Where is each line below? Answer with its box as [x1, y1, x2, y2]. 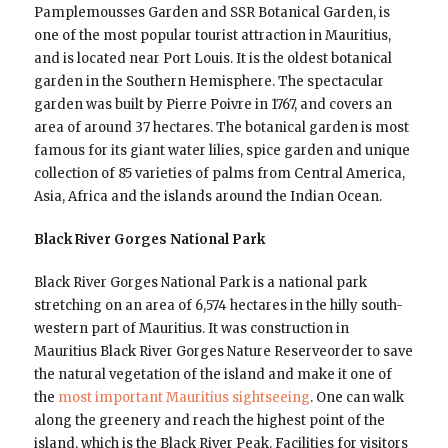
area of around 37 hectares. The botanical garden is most [33, 119, 409, 137]
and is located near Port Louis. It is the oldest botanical [33, 50, 392, 68]
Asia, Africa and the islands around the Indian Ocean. [33, 188, 382, 206]
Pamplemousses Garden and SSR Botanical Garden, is [33, 4, 390, 22]
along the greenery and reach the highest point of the [33, 412, 385, 430]
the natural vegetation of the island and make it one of [33, 366, 392, 384]
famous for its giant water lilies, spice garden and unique [33, 142, 410, 160]
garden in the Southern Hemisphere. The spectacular [33, 73, 384, 91]
